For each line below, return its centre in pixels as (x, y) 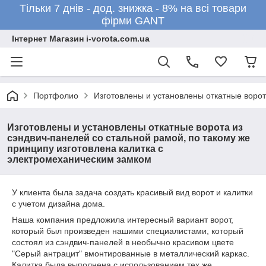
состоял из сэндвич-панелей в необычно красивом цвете (123, 242)
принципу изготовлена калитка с (85, 149)
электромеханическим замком (79, 159)
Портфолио (56, 96)
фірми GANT (133, 21)
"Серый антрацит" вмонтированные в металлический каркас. (131, 254)
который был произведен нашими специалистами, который (128, 231)
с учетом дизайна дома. (58, 204)
